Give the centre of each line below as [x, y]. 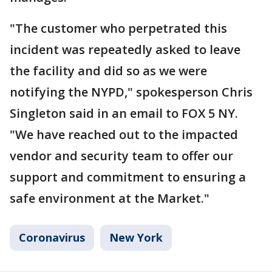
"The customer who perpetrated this [118, 28]
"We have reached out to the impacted [124, 134]
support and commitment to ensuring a [128, 177]
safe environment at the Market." [110, 198]
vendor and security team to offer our [121, 156]
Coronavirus [52, 237]
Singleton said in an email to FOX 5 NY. [124, 113]
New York [136, 237]
